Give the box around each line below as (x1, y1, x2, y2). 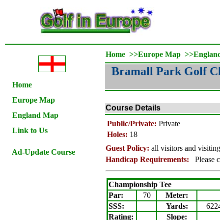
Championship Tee (109, 180, 171, 189)
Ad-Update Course (12, 148, 75, 156)
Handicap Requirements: (106, 155, 189, 164)
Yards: (165, 202, 188, 210)
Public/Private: (107, 119, 157, 128)
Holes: (107, 130, 130, 138)
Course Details (106, 104, 161, 112)
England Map (12, 111, 58, 119)
